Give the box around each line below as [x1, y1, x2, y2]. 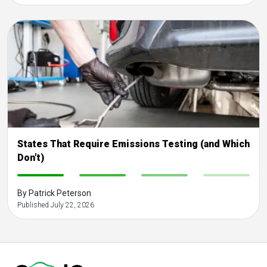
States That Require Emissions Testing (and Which [17, 138, 250, 150]
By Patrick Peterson [17, 188, 91, 198]
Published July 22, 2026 [17, 200, 94, 209]
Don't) [17, 151, 44, 163]
